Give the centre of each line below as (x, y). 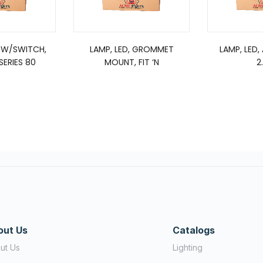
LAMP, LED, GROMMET (131, 50)
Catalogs (194, 230)
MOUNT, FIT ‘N (131, 63)
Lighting (188, 248)
